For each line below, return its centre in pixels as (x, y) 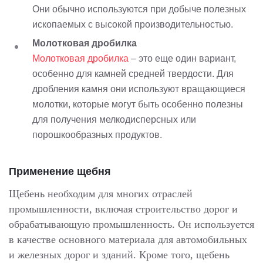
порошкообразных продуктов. (97, 134)
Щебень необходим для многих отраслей (101, 194)
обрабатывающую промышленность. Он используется (131, 225)
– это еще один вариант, (182, 58)
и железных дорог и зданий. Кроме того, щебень (119, 255)
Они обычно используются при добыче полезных (139, 9)
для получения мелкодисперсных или (114, 119)
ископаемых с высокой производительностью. (133, 24)
